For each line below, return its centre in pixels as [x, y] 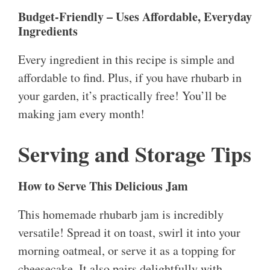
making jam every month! [81, 114]
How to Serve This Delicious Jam [103, 186]
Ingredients [48, 31]
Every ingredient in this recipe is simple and [126, 60]
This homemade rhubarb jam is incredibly [121, 215]
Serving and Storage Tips [135, 154]
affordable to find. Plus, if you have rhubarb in [130, 78]
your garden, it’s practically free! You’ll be [122, 96]
